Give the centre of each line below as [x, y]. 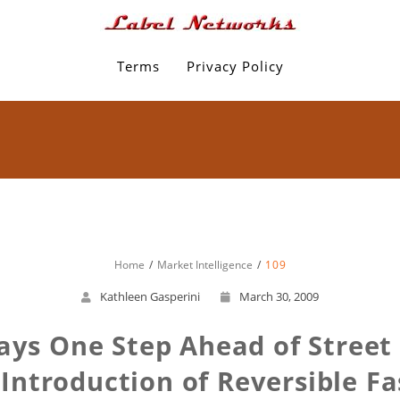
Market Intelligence [204, 265]
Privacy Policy [235, 66]
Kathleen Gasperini [150, 296]
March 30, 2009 [279, 296]
